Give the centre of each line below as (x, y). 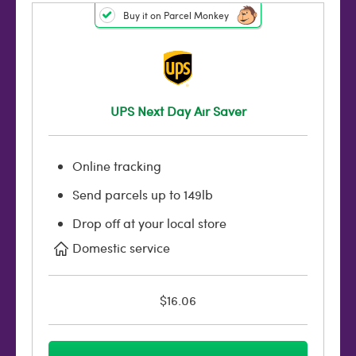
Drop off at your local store (149, 223)
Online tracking (117, 166)
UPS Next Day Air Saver (178, 111)
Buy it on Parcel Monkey (176, 15)
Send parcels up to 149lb (143, 194)
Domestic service (121, 248)
